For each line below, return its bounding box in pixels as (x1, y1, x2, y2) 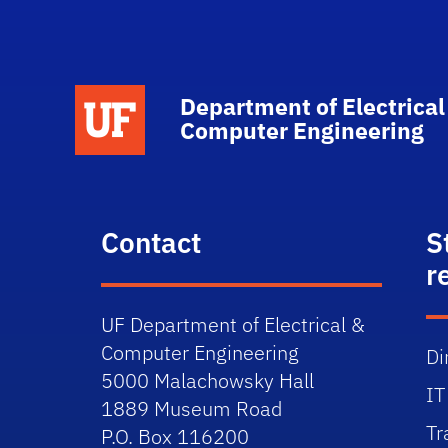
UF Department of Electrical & (101, 311, 366, 338)
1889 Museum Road (101, 395, 283, 422)
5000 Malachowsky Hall (101, 367, 315, 394)
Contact (101, 224, 202, 261)
